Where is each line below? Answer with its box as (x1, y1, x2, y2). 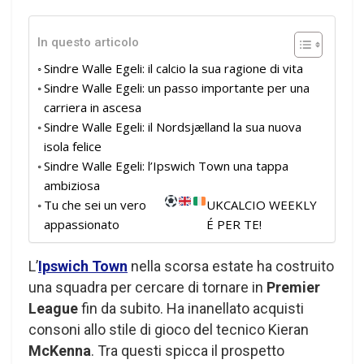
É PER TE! (206, 215, 262, 232)
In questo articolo (37, 35, 139, 50)
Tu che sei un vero (44, 196, 146, 213)
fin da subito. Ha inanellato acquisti (78, 299, 304, 317)
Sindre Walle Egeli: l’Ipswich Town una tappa (44, 157, 288, 174)
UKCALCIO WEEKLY (206, 196, 317, 213)
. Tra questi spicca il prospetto (91, 341, 284, 359)
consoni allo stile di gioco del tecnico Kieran (28, 320, 309, 338)
